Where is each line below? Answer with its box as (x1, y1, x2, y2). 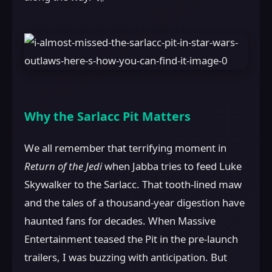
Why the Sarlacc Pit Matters (24, 108, 191, 125)
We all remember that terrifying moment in (24, 141, 226, 155)
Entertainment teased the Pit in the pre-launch (24, 232, 238, 246)
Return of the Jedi (24, 159, 102, 174)
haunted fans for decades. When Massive (24, 214, 216, 228)
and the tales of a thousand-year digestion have (24, 195, 245, 210)
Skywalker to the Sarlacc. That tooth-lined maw (24, 177, 242, 192)
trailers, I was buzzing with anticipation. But (24, 250, 227, 265)
